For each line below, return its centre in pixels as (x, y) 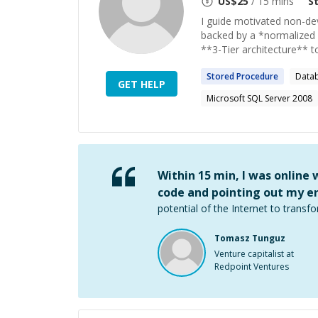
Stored (220, 76)
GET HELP (141, 84)
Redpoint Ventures (252, 267)
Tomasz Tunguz (250, 238)
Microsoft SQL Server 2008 (259, 98)
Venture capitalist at (254, 254)
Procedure (257, 76)
